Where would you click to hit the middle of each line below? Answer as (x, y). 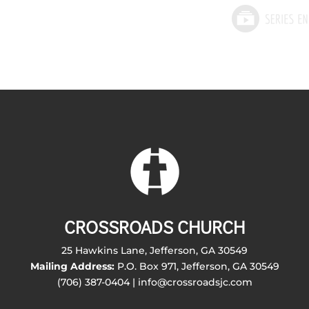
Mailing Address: (72, 266)
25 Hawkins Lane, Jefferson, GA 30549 (154, 250)
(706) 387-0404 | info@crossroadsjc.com (154, 282)
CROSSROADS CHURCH (154, 227)
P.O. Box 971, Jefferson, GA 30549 (197, 266)
